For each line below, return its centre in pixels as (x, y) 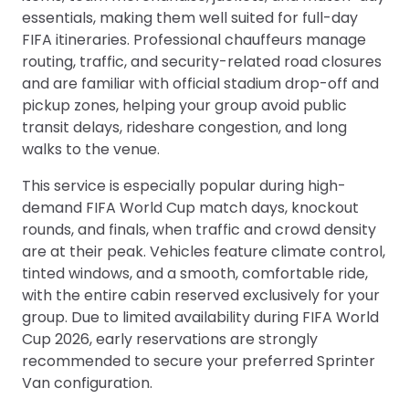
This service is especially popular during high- (184, 185)
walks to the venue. (91, 149)
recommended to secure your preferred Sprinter (199, 361)
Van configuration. (87, 383)
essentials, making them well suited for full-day (190, 17)
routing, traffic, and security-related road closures (202, 61)
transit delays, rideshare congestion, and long (184, 127)
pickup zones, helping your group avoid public (184, 105)
